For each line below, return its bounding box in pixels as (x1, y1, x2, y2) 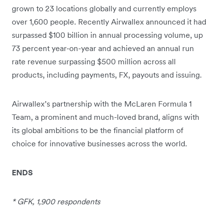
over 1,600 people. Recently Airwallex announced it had (12, 16, 206, 27)
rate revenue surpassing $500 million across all (12, 56, 176, 66)
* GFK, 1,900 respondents (12, 196, 100, 206)
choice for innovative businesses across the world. (12, 138, 187, 148)
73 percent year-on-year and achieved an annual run (12, 43, 194, 53)
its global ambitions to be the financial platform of (12, 125, 183, 135)
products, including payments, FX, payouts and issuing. (12, 69, 202, 80)
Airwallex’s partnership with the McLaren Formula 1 (12, 98, 192, 109)
